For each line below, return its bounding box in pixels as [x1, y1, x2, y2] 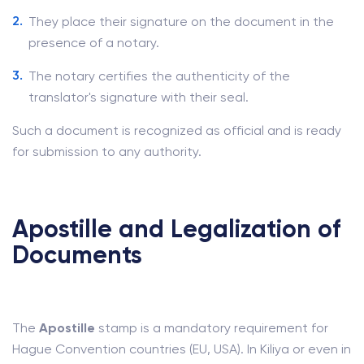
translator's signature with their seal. [28, 89, 249, 105]
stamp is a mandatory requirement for [95, 320, 328, 336]
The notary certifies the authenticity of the [28, 68, 290, 84]
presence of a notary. [28, 35, 159, 50]
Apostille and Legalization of [12, 214, 340, 244]
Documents [12, 240, 142, 270]
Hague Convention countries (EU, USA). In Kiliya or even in [12, 341, 351, 357]
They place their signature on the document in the [28, 14, 334, 29]
